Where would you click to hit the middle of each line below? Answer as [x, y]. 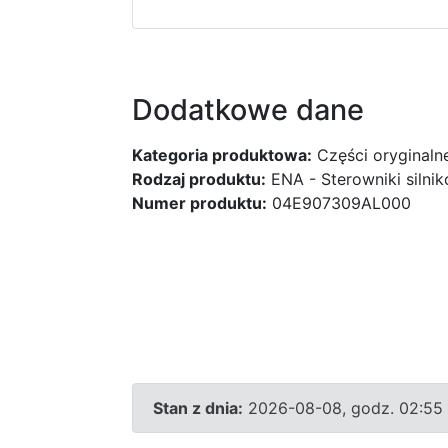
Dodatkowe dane [248, 109]
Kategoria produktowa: [222, 155]
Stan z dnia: [198, 408]
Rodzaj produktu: [199, 179]
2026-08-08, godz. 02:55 [343, 408]
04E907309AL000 [339, 203]
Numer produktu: [199, 203]
